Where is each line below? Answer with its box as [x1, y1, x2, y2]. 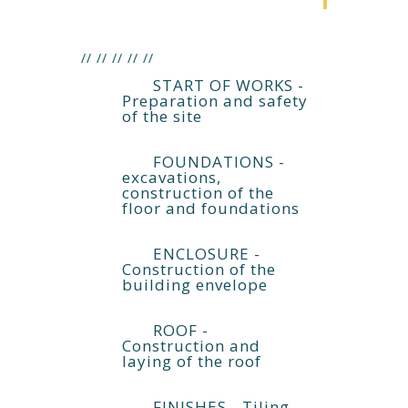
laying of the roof [122, 351, 261, 372]
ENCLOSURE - [148, 243, 260, 264]
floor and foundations [122, 198, 300, 219]
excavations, [122, 167, 221, 188]
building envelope [122, 274, 268, 295]
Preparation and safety [122, 90, 308, 111]
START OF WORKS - [148, 75, 304, 96]
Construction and [122, 335, 260, 356]
